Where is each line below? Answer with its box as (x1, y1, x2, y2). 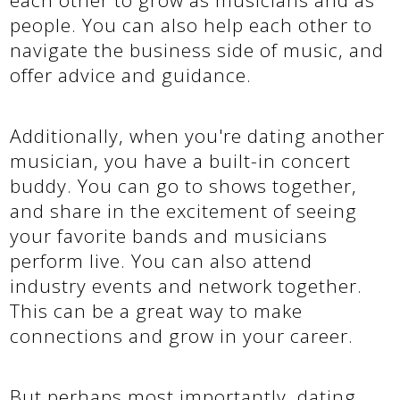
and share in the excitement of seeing (10, 197, 358, 223)
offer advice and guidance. (10, 62, 253, 87)
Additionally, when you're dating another (10, 122, 386, 148)
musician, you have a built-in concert (10, 147, 352, 173)
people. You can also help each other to (10, 12, 373, 37)
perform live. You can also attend (10, 247, 313, 273)
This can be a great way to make (10, 297, 304, 323)
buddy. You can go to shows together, (10, 172, 358, 198)
